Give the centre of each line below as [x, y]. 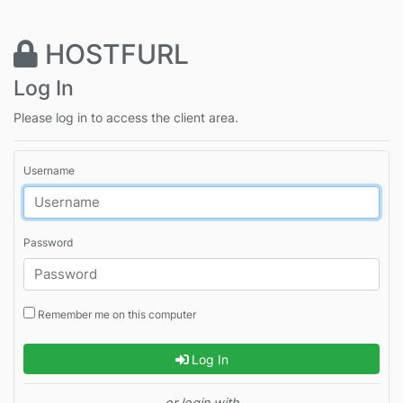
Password [48, 243]
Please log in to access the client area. [126, 117]
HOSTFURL [113, 54]
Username [49, 171]
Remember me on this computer [116, 315]
